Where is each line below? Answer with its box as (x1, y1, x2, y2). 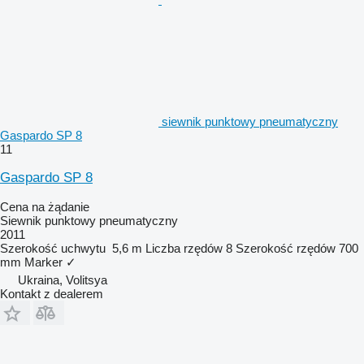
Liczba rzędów (145, 240, 223, 255)
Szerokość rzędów (236, 240, 336, 255)
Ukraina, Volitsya (18, 272, 107, 287)
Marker (24, 254, 63, 269)
